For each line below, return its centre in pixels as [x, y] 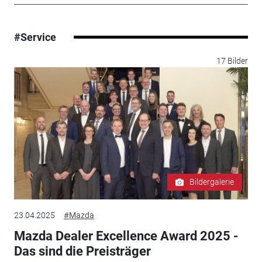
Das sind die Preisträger [82, 251]
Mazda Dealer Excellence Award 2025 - [126, 236]
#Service [35, 37]
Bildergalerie [212, 182]
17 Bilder [232, 61]
